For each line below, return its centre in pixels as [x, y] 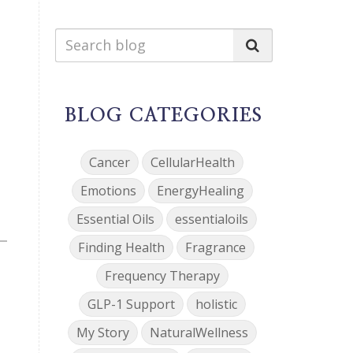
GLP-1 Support [131, 304]
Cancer [110, 162]
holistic [216, 304]
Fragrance [216, 247]
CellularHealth [193, 162]
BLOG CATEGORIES [164, 115]
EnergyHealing [200, 190]
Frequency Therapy [162, 275]
